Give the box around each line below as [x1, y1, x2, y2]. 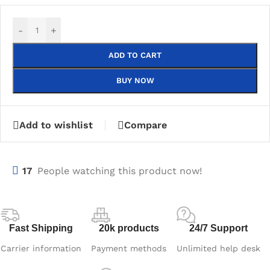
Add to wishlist [19, 119, 93, 131]
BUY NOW [116, 76, 154, 86]
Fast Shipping [8, 222, 73, 233]
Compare [124, 119, 167, 131]
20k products [98, 222, 159, 233]
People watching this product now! [37, 165, 202, 177]
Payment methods [91, 243, 167, 253]
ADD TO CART [108, 51, 162, 60]
